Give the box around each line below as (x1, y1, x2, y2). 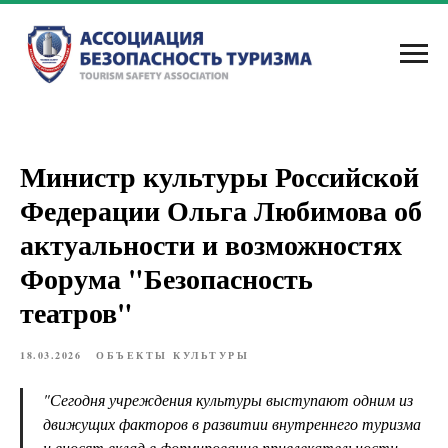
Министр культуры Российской (20, 156, 419, 197)
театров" (20, 292, 133, 333)
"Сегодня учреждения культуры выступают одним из (43, 389, 413, 410)
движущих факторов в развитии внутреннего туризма (43, 413, 421, 434)
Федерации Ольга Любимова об (20, 190, 422, 231)
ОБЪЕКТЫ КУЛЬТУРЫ (96, 348, 249, 362)
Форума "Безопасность (20, 258, 313, 299)
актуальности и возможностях (20, 224, 402, 265)
